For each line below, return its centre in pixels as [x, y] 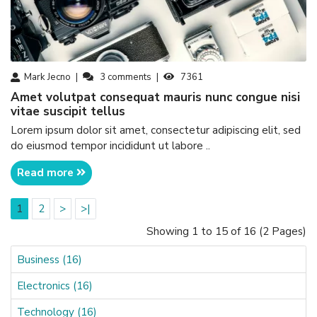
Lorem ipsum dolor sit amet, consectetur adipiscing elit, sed [156, 131]
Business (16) [50, 259]
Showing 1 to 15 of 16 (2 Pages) [226, 232]
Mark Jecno [47, 77]
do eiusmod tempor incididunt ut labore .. [110, 146]
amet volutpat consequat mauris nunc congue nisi [15, 98]
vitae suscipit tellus [68, 112]
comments [129, 77]
